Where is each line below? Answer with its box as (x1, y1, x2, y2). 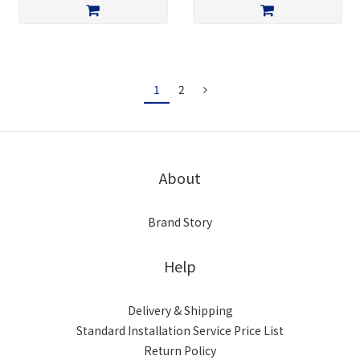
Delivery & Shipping (127, 302, 233, 318)
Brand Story (148, 214, 212, 230)
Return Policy (144, 342, 216, 358)
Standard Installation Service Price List (76, 322, 284, 338)
